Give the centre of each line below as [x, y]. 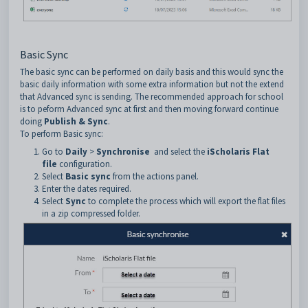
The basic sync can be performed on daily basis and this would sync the [152, 72]
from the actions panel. [155, 177]
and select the [180, 152]
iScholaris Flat [238, 152]
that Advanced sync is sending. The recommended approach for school [152, 97]
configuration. [86, 164]
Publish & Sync [76, 122]
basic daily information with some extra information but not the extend [152, 85]
